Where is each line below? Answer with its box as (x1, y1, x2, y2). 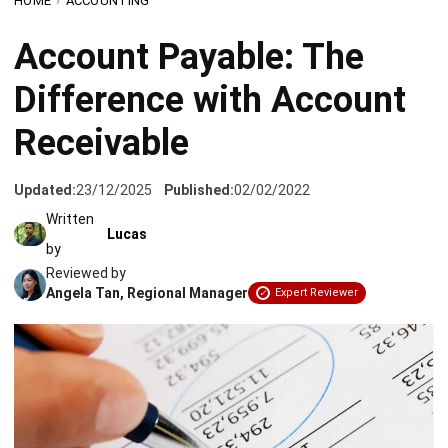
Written (46, 152, 94, 168)
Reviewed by (46, 206, 126, 222)
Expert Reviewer (275, 227, 358, 240)
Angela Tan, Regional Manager (46, 226, 248, 242)
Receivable (14, 63, 189, 105)
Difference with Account (14, 20, 406, 62)
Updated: (14, 122, 76, 139)
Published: (164, 122, 234, 139)
